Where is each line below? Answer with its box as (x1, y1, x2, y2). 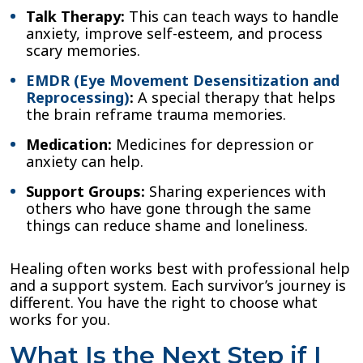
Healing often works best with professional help (10, 258, 350, 278)
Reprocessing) (26, 88, 130, 107)
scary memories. (26, 41, 140, 60)
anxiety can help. (26, 152, 143, 171)
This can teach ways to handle (125, 6, 339, 26)
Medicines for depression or (112, 135, 314, 154)
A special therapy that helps (134, 88, 335, 107)
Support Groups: (26, 181, 145, 201)
